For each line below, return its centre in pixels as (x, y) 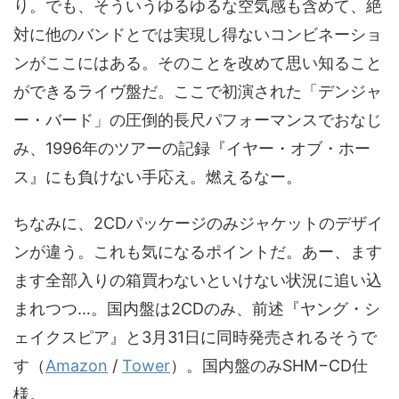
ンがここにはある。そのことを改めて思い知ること (198, 63)
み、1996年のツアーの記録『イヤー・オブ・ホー (192, 148)
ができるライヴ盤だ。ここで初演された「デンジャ (198, 91)
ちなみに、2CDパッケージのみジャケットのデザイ (198, 223)
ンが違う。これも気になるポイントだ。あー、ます (198, 252)
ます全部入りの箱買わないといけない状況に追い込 (198, 280)
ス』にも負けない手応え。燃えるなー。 (158, 177)
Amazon (77, 366)
